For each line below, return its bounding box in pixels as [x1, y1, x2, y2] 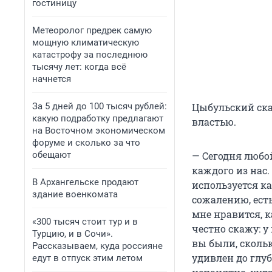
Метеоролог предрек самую [32, 25, 152, 36]
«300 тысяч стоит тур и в [32, 216, 138, 227]
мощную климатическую [32, 37, 139, 48]
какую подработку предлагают [32, 113, 163, 124]
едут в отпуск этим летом [32, 253, 143, 263]
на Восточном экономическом [32, 125, 165, 136]
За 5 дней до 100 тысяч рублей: [32, 101, 167, 112]
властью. [192, 115, 236, 129]
